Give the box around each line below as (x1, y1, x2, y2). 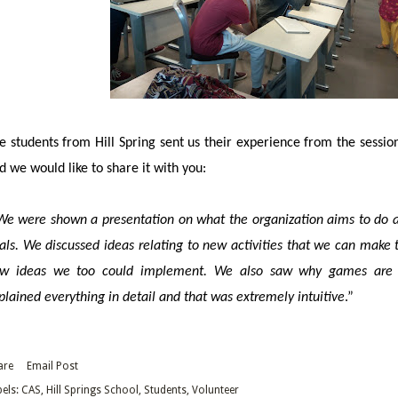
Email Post (27, 359, 78, 372)
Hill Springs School (46, 383, 139, 396)
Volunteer (192, 383, 239, 396)
